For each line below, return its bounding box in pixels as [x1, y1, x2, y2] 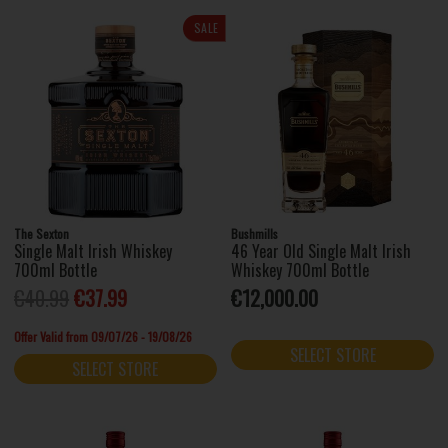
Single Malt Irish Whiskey [14, 238, 173, 263]
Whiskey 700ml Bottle [231, 257, 370, 282]
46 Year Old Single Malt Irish [231, 238, 412, 263]
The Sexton [14, 224, 70, 242]
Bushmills [231, 224, 279, 242]
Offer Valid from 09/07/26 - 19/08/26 [14, 327, 193, 345]
